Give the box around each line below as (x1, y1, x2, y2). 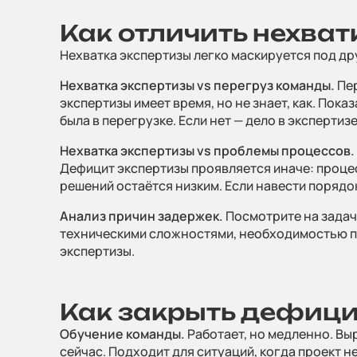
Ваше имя (285, 210, 346, 228)
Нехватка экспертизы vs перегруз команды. (60, 76, 335, 94)
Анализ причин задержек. (60, 207, 223, 225)
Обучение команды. (60, 325, 185, 343)
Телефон (285, 271, 343, 288)
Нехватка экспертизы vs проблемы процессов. (60, 142, 355, 159)
